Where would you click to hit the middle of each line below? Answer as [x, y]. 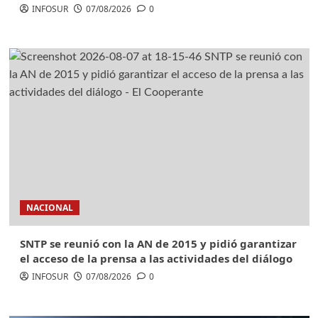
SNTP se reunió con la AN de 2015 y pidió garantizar [158, 243]
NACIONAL [49, 207]
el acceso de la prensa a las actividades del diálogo [156, 258]
